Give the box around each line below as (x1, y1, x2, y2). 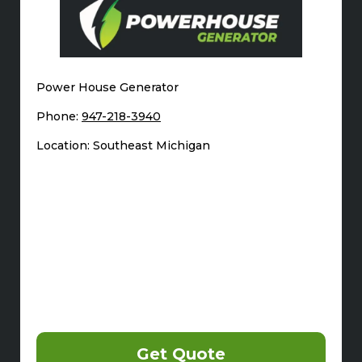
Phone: (36, 108, 82, 124)
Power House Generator (36, 79, 179, 95)
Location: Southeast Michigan (36, 137, 210, 153)
